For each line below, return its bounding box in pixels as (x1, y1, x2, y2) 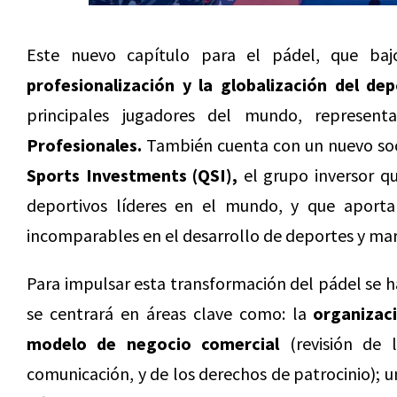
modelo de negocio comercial (27, 332, 280, 354)
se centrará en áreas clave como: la (27, 302, 314, 324)
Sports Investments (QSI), (27, 164, 238, 186)
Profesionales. (27, 134, 142, 156)
